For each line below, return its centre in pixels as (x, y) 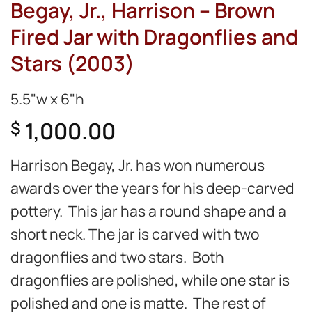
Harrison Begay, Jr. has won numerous (138, 165)
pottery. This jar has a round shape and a (148, 211)
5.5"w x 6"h (47, 98)
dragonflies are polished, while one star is (150, 280)
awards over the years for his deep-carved (153, 188)
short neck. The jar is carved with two (135, 234)
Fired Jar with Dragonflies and (154, 36)
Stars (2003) (72, 63)
